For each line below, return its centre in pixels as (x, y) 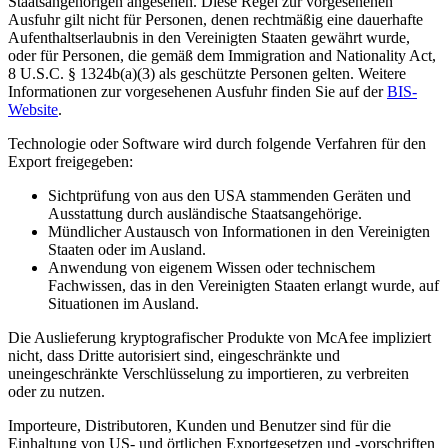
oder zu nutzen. (56, 391)
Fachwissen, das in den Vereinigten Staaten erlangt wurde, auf (243, 285)
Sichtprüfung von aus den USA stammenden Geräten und (229, 195)
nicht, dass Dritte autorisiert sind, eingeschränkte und (174, 355)
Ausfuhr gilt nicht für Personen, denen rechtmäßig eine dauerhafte (215, 19)
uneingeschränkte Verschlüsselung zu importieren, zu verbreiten (208, 373)
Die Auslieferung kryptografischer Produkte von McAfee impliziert (219, 337)
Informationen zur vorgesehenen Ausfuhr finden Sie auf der (197, 91)
